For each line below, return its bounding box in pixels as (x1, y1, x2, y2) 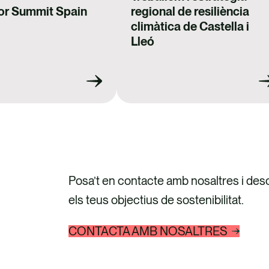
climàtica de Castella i (130, 19, 249, 34)
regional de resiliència (130, 4, 249, 19)
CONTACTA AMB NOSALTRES (68, 224, 227, 239)
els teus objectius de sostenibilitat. (68, 193, 244, 208)
